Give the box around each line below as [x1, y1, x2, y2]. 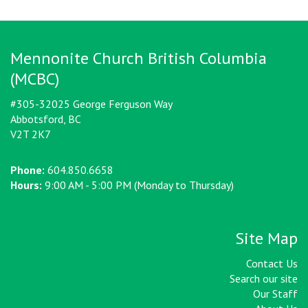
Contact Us [246, 256, 298, 270]
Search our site [230, 272, 298, 285]
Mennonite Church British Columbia [10, 47, 267, 69]
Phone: [10, 163, 45, 177]
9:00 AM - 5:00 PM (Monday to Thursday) [42, 178, 234, 192]
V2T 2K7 [10, 127, 51, 141]
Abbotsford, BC [10, 112, 81, 126]
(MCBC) [10, 68, 59, 89]
